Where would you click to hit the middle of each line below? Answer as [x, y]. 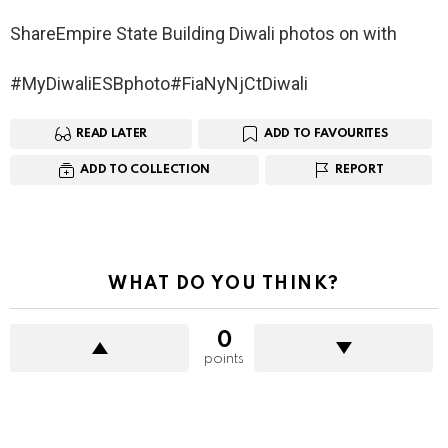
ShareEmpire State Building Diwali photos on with [203, 33]
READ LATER [111, 133]
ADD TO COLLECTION [145, 169]
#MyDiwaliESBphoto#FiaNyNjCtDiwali [159, 83]
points [224, 359]
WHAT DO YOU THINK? [224, 284]
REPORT [359, 169]
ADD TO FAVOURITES [325, 133]
